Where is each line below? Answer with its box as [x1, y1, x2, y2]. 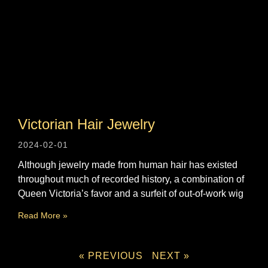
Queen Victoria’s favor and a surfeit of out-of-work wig [18, 188, 243, 199]
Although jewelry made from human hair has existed [18, 159, 237, 170]
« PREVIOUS [78, 250, 143, 261]
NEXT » [151, 250, 190, 261]
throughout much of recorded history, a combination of [18, 173, 244, 184]
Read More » [18, 210, 68, 220]
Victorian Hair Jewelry [18, 115, 155, 132]
